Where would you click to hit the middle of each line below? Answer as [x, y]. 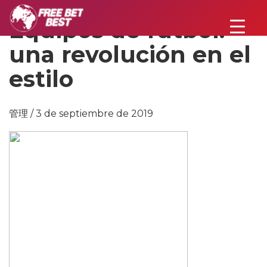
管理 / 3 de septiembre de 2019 [81, 114]
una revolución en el [130, 55]
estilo [41, 79]
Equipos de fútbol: [117, 30]
